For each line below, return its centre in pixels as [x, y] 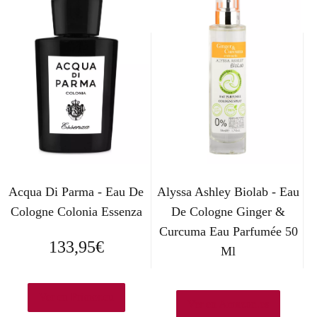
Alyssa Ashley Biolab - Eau [229, 191]
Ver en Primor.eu [76, 297]
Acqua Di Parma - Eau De [76, 191]
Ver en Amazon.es [229, 304]
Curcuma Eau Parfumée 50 [228, 231]
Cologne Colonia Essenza [76, 211]
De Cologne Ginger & [229, 211]
